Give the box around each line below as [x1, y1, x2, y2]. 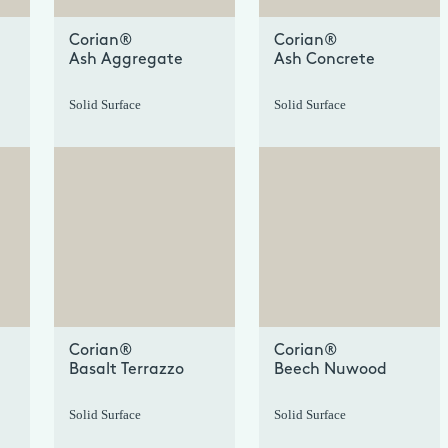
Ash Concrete [274, 52, 375, 68]
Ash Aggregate [69, 52, 183, 68]
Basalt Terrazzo [69, 362, 184, 378]
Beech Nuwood [274, 362, 387, 378]
